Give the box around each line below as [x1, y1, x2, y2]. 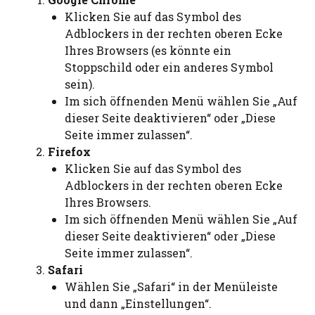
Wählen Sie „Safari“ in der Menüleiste [65, 279, 278, 294]
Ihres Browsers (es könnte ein [65, 43, 231, 58]
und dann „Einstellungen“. [65, 296, 212, 311]
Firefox [48, 144, 91, 159]
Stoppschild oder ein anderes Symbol [65, 60, 274, 75]
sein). [65, 77, 95, 91]
